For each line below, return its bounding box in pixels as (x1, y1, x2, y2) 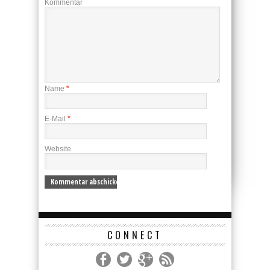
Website (45, 145, 71, 153)
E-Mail (45, 115, 67, 123)
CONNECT (107, 228, 163, 242)
